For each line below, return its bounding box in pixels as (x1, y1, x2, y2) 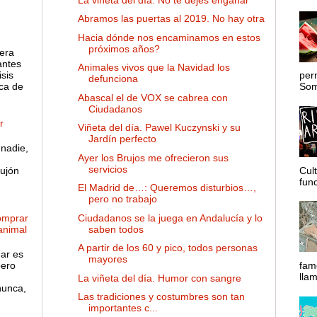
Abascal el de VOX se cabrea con (77, 91, 228, 103)
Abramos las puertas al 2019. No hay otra (77, 13, 265, 25)
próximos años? (88, 42, 160, 54)
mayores (88, 253, 127, 265)
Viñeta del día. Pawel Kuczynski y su (77, 122, 241, 134)
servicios (88, 163, 127, 175)
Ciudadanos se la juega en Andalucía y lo (77, 212, 263, 224)
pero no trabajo (88, 193, 157, 205)
